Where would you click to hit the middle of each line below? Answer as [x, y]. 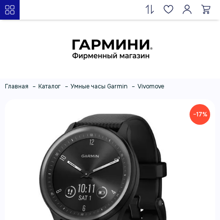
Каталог [50, 86]
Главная [17, 86]
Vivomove [151, 86]
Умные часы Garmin [99, 86]
